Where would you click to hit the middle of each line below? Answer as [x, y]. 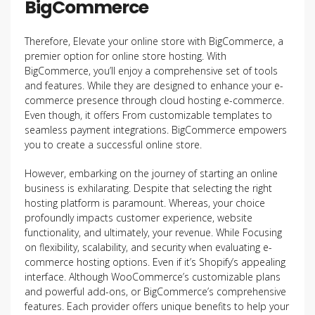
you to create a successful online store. [113, 144]
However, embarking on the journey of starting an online [151, 173]
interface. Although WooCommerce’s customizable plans [153, 277]
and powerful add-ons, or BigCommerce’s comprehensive [155, 291]
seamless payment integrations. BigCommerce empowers [156, 130]
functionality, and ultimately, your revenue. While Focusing [153, 232]
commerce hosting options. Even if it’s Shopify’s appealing [155, 262]
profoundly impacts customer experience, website [139, 218]
